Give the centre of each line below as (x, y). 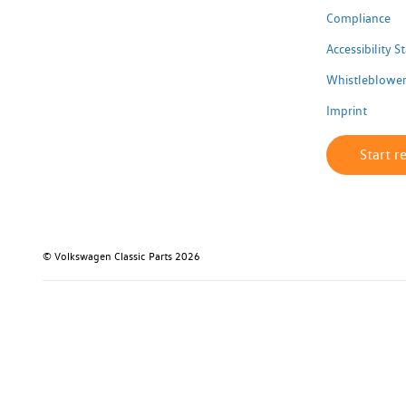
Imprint (346, 111)
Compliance (358, 18)
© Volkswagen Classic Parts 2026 (121, 256)
